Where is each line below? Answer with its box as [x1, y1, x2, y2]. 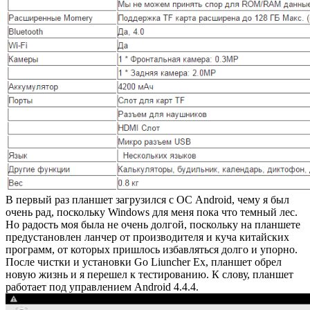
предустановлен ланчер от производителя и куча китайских [6, 230, 289, 243]
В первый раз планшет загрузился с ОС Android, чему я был [6, 193, 289, 206]
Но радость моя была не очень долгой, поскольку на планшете [6, 218, 300, 230]
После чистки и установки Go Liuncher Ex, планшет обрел [6, 255, 282, 268]
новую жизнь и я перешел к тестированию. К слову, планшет [6, 268, 293, 280]
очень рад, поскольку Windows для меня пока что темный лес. [6, 206, 298, 218]
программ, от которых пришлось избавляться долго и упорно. [6, 243, 298, 255]
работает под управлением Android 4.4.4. [6, 280, 199, 293]
